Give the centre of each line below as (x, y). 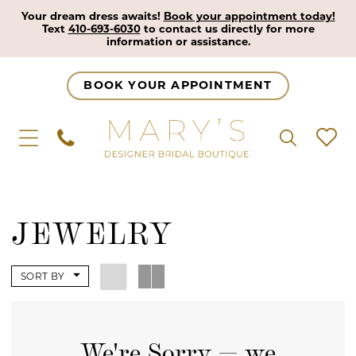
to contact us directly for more (227, 28)
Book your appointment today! (249, 15)
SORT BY (43, 276)
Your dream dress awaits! (92, 15)
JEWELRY (92, 231)
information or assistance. (178, 41)
